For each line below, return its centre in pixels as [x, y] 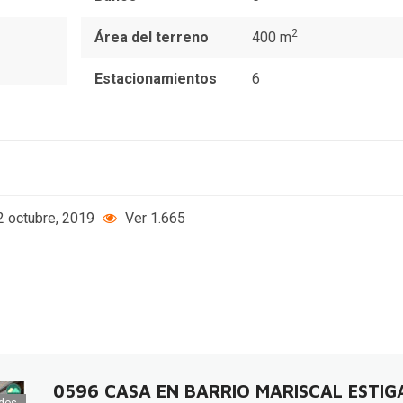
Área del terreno [151, 37]
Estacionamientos [155, 78]
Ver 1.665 [153, 218]
